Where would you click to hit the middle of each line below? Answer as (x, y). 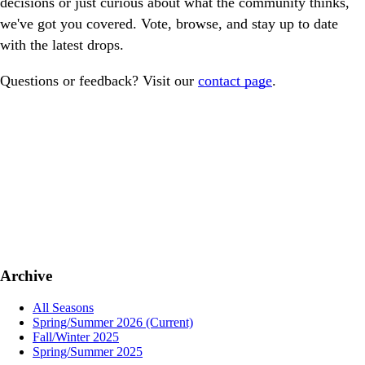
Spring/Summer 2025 (88, 351)
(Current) (169, 322)
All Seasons (63, 307)
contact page (235, 80)
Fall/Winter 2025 (76, 336)
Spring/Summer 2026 (89, 322)
